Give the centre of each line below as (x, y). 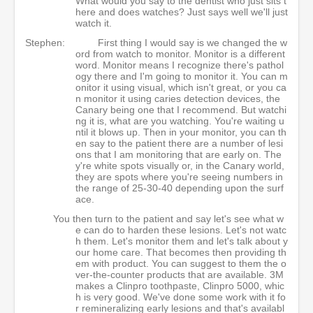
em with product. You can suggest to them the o (181, 263)
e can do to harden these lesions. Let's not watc (181, 230)
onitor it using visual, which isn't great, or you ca (181, 87)
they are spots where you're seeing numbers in (179, 177)
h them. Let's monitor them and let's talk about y (182, 241)
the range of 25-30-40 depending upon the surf (180, 188)
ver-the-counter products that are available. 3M (180, 275)
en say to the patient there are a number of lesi (179, 143)
